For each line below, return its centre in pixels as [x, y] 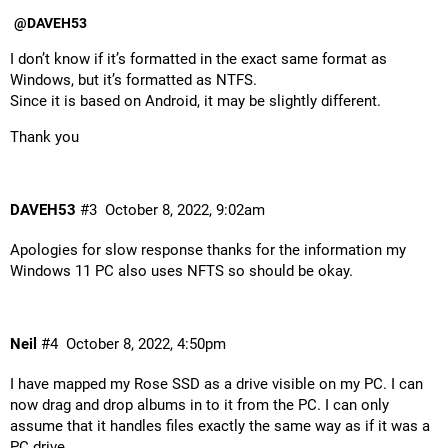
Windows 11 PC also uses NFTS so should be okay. [181, 270]
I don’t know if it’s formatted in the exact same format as [198, 58]
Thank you [44, 136]
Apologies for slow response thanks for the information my [208, 249]
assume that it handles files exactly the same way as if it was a [220, 426]
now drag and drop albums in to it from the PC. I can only [199, 405]
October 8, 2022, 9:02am [184, 210]
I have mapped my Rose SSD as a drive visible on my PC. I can [216, 384]
